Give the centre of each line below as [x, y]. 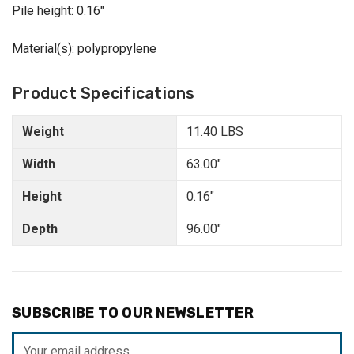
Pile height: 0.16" [58, 11]
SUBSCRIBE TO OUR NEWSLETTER [133, 313]
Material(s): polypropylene [84, 49]
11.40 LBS [215, 132]
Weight [43, 132]
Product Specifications [104, 94]
